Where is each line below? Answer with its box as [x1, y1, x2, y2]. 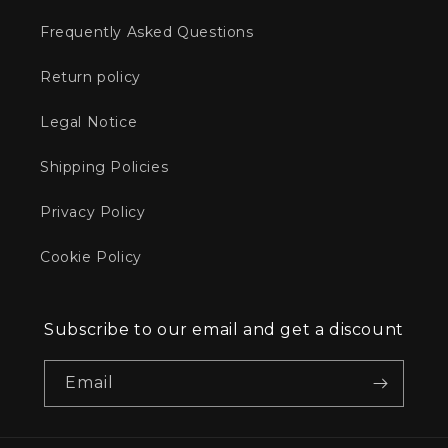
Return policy [40, 68, 141, 87]
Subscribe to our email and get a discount [44, 320, 404, 340]
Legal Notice [40, 113, 138, 132]
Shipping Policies [40, 158, 169, 177]
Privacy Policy [40, 203, 146, 222]
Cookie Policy [40, 248, 142, 267]
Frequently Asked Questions [40, 23, 254, 42]
